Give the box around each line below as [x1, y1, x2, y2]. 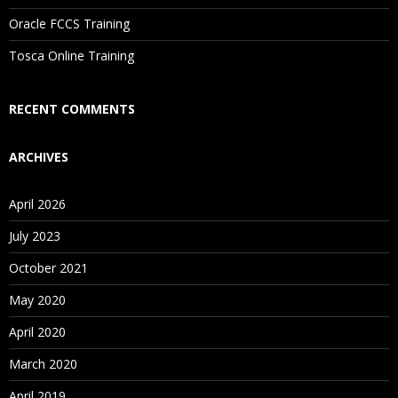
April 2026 [9, 195, 66, 212]
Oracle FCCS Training [9, 15, 130, 32]
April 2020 [9, 323, 66, 340]
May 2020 [9, 291, 66, 308]
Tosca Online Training [9, 47, 134, 64]
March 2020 [9, 355, 77, 372]
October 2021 [9, 259, 88, 276]
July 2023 [9, 227, 60, 244]
